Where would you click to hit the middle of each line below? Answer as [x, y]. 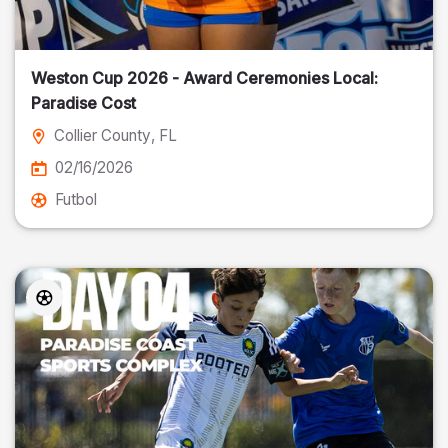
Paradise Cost [83, 103]
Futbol [76, 199]
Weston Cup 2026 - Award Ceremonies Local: [204, 78]
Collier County [102, 135]
